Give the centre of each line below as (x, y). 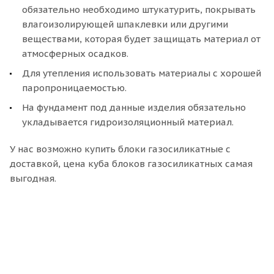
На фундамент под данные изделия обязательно (134, 107)
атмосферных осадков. (75, 53)
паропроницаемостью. (74, 87)
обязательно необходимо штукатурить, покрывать (139, 9)
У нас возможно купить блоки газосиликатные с (120, 149)
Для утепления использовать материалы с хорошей (142, 73)
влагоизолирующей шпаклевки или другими (125, 24)
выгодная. (33, 178)
